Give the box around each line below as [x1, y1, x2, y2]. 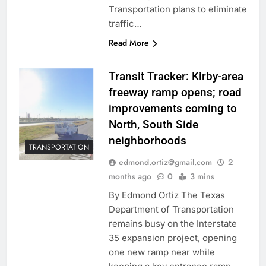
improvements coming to [108, 102, 237, 116]
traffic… [108, 18, 142, 30]
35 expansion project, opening [108, 232, 237, 244]
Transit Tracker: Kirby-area [108, 69, 243, 84]
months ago [108, 170, 151, 183]
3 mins [189, 170, 214, 183]
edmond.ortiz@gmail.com [118, 156, 212, 169]
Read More [108, 37, 149, 49]
